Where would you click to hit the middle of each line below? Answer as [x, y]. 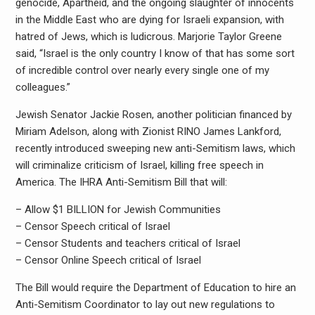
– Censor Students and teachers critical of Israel [128, 244]
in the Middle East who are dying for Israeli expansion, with [149, 20]
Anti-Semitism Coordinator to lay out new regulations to [145, 305]
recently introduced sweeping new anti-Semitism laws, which [155, 149]
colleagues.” [43, 88]
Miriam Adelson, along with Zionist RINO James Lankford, [148, 132]
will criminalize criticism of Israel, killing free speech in [139, 166]
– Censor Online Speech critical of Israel [108, 261]
